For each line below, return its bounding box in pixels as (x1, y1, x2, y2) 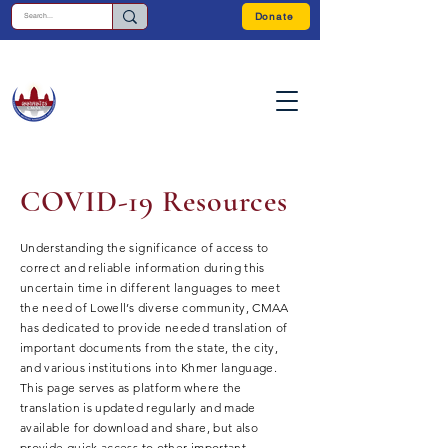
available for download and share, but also (20, 420, 259, 435)
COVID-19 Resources (20, 183, 289, 220)
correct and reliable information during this (20, 260, 265, 275)
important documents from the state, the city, (20, 340, 279, 355)
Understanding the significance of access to (20, 240, 269, 255)
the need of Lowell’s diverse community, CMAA (20, 300, 289, 315)
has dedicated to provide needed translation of (20, 320, 288, 335)
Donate (254, 10, 294, 23)
